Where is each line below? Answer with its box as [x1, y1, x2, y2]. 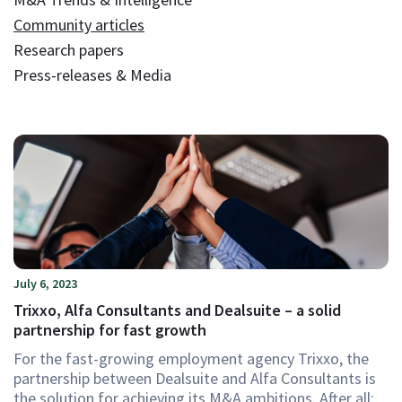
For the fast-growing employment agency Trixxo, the [13, 348, 369, 369]
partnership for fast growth [13, 319, 206, 340]
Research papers [13, 39, 124, 60]
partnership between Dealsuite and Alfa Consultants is [13, 368, 376, 389]
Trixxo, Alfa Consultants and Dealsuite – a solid [13, 300, 341, 320]
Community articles [13, 14, 144, 35]
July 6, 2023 [13, 275, 77, 292]
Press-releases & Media [13, 65, 171, 85]
